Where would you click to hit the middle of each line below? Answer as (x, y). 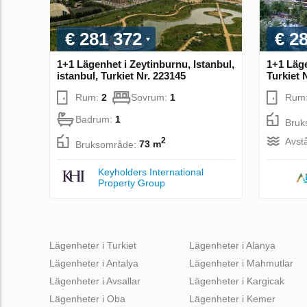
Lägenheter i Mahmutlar (241, 263)
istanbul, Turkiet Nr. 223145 (121, 75)
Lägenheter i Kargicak (237, 281)
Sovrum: (150, 97)
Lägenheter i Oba (87, 298)
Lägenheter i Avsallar (95, 281)
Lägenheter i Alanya (232, 245)
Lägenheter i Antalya (94, 263)
